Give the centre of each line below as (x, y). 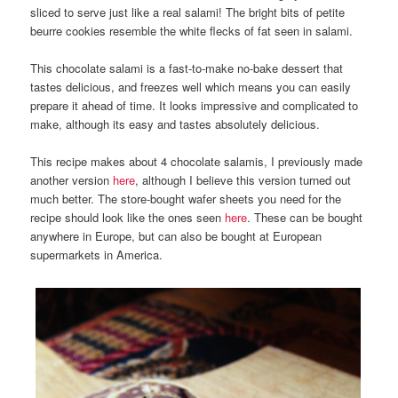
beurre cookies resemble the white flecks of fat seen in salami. (194, 31)
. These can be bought (305, 218)
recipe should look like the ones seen (128, 218)
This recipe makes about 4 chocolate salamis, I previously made (197, 162)
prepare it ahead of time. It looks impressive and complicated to (195, 106)
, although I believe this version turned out (243, 180)
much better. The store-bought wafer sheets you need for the (186, 199)
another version (72, 180)
